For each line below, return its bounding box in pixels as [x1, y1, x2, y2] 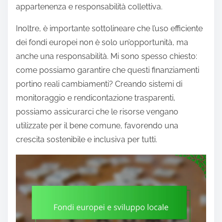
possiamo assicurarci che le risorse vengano [16, 107, 178, 117]
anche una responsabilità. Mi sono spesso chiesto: [16, 52, 197, 61]
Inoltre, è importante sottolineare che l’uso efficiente [16, 24, 203, 34]
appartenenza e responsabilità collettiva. [16, 2, 163, 12]
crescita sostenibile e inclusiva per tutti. [16, 135, 157, 145]
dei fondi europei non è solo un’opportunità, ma [16, 38, 188, 48]
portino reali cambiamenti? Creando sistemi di [16, 79, 182, 89]
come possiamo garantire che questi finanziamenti [16, 65, 199, 75]
